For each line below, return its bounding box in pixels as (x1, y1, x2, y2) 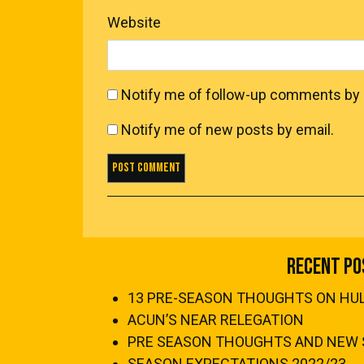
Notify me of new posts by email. (121, 121, 334, 138)
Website (107, 14, 161, 31)
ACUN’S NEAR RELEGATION (128, 311, 304, 328)
